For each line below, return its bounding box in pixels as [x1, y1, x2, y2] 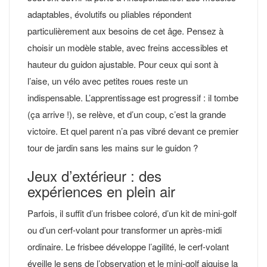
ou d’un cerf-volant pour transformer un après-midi [27, 223, 222, 236]
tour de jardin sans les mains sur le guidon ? [27, 141, 198, 154]
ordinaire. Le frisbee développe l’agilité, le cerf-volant [27, 240, 229, 253]
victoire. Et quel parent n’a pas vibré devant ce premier [27, 124, 238, 137]
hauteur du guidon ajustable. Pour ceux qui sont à [27, 57, 218, 70]
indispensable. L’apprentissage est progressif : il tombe [27, 91, 238, 104]
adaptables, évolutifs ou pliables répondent [27, 7, 191, 20]
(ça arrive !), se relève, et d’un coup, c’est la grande [27, 107, 226, 120]
